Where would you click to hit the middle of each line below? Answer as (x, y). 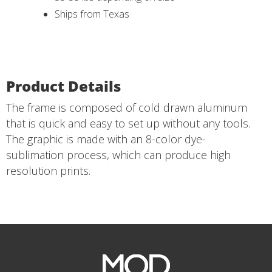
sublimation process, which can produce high (118, 155)
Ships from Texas (92, 14)
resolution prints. (48, 171)
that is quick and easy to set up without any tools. (128, 124)
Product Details (63, 86)
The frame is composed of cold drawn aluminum (127, 108)
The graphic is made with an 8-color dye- (106, 139)
